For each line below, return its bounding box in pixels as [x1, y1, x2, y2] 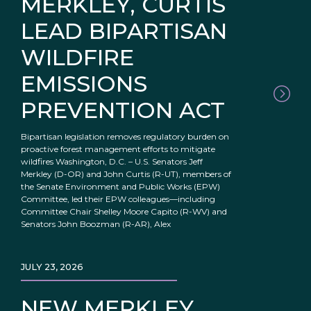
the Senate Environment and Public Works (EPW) [21, 181, 220, 192]
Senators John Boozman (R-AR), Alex [21, 219, 171, 230]
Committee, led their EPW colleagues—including [21, 194, 215, 205]
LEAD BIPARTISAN [21, 17, 227, 45]
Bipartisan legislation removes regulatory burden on [21, 131, 229, 142]
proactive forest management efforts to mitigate [21, 144, 215, 155]
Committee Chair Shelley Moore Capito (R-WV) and [21, 206, 227, 217]
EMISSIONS [21, 70, 147, 98]
